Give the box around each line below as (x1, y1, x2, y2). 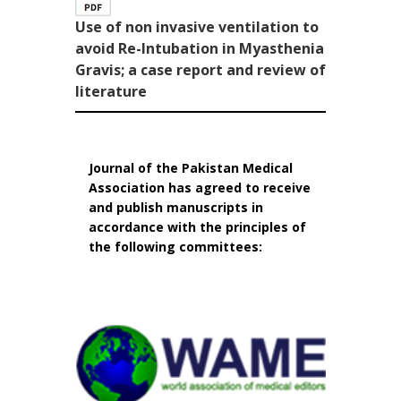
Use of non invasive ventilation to (75, 17, 319, 38)
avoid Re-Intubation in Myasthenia (75, 38, 324, 59)
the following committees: (89, 238, 262, 256)
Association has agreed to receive (89, 179, 311, 197)
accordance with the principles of (89, 218, 306, 236)
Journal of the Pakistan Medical (89, 159, 293, 177)
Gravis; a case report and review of (75, 60, 326, 81)
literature (75, 81, 147, 102)
